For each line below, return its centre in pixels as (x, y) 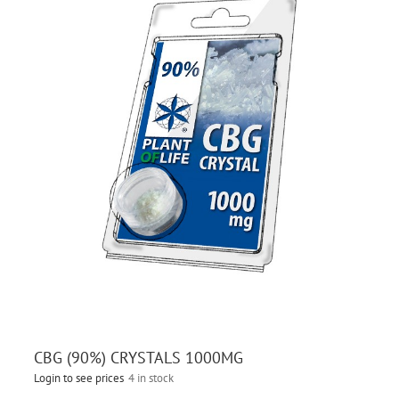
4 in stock (151, 378)
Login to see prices (78, 378)
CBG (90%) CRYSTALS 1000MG (138, 357)
